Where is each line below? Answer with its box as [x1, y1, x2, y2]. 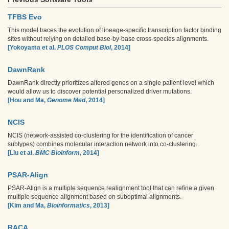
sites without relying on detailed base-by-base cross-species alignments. [8, 35, 209, 42]
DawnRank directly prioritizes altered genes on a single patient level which [8, 79, 214, 86]
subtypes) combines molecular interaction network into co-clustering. [8, 141, 197, 148]
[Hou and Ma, [8, 97, 47, 104]
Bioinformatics [47, 202, 90, 209]
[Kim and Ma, [8, 202, 47, 209]
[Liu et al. [8, 149, 35, 156]
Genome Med [47, 97, 85, 104]
